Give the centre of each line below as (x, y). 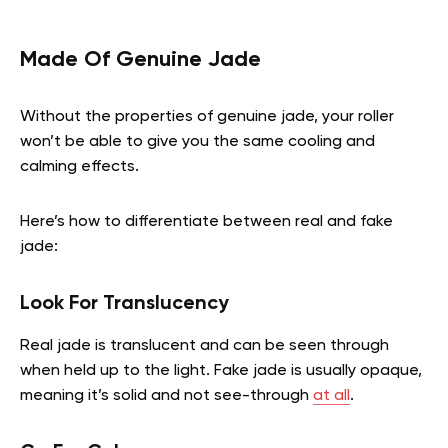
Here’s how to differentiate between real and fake (206, 222)
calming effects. (79, 167)
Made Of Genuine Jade (140, 60)
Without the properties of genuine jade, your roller (207, 117)
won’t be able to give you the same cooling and (197, 142)
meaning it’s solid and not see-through (166, 396)
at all (331, 396)
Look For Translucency (124, 304)
